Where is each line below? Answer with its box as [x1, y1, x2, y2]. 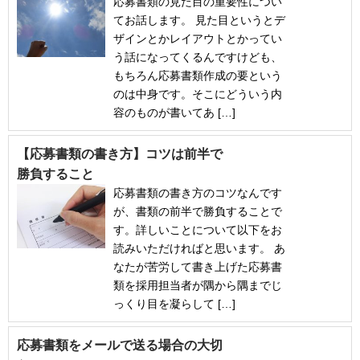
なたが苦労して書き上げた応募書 [113, 260, 282, 274]
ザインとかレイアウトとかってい [113, 32, 282, 46]
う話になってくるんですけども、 [113, 51, 282, 64]
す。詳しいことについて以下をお [113, 223, 282, 237]
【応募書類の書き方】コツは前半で [17, 147, 223, 162]
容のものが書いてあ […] [113, 106, 235, 120]
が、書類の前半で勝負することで [113, 205, 282, 219]
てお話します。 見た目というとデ [113, 14, 285, 27]
